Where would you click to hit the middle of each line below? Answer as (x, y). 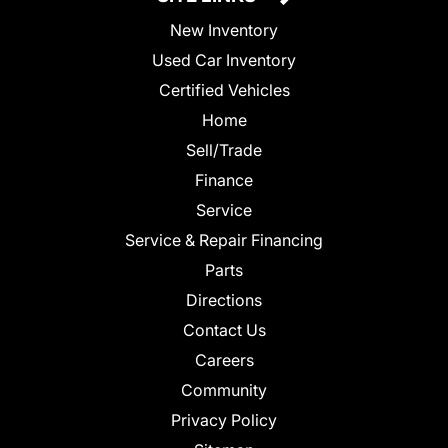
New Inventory (224, 29)
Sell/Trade (224, 149)
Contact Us (224, 329)
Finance (224, 179)
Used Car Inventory (224, 59)
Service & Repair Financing (224, 239)
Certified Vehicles (224, 89)
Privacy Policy (224, 419)
